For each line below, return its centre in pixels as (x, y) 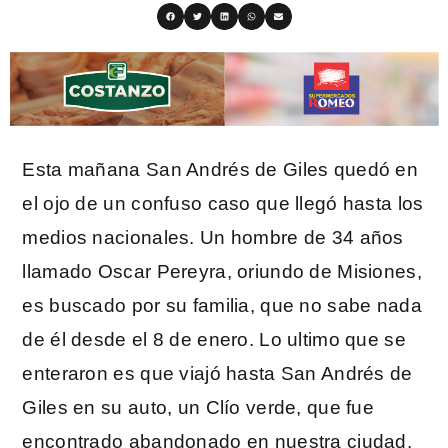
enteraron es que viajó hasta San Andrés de (217, 374)
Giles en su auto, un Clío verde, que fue (198, 408)
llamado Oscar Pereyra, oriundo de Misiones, (222, 272)
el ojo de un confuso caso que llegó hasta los (223, 204)
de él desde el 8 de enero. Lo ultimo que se (214, 340)
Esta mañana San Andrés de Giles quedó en (220, 170)
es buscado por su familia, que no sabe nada (222, 306)
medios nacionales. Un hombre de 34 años (213, 238)
